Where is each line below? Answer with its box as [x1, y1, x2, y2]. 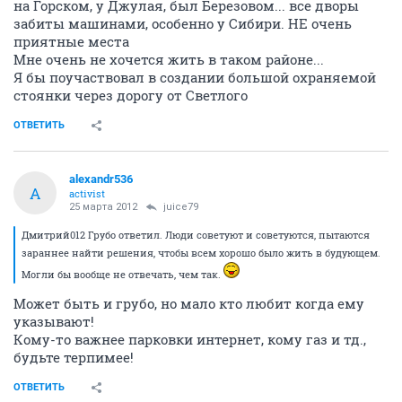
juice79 [163, 201, 198, 213]
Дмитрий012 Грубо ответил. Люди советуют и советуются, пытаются [22, 228, 370, 241]
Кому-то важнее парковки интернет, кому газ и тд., [13, 330, 366, 348]
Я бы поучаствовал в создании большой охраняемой [13, 68, 376, 86]
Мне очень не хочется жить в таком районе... [13, 50, 324, 68]
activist [69, 187, 105, 200]
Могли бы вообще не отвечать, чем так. [22, 267, 223, 281]
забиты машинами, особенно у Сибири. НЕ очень [13, 14, 352, 32]
